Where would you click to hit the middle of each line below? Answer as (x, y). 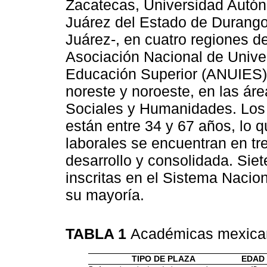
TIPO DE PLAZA (163, 259)
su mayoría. (105, 195)
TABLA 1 (98, 234)
